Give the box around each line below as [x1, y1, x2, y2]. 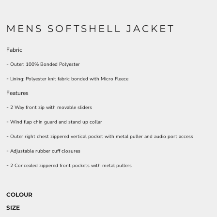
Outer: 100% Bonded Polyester [10, 61, 80, 68]
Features [6, 89, 29, 97]
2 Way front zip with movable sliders [10, 104, 92, 111]
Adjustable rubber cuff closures [10, 148, 80, 155]
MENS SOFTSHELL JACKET [6, 23, 175, 34]
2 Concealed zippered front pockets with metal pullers [10, 162, 132, 169]
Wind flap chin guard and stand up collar [10, 119, 102, 125]
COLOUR [6, 191, 32, 198]
